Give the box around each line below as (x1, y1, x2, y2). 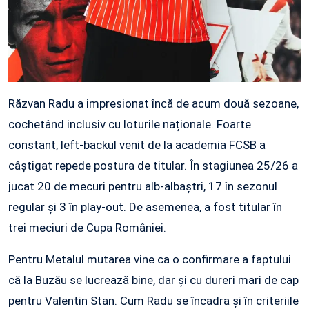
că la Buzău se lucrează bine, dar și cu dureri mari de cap (8, 272, 299, 287)
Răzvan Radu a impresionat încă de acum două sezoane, (8, 96, 299, 110)
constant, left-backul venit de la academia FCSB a (8, 137, 266, 152)
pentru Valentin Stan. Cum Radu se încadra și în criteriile (8, 293, 299, 308)
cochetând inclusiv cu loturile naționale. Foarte (8, 117, 251, 131)
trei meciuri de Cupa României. (8, 220, 166, 235)
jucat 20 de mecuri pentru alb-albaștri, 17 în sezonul (8, 179, 277, 193)
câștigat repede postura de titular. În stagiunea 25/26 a (8, 158, 298, 172)
